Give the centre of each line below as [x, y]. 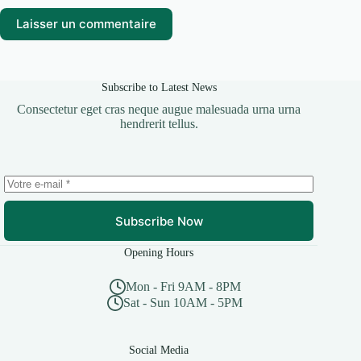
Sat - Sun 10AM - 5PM [183, 303]
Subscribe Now [159, 221]
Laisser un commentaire [86, 24]
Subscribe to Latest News [159, 87]
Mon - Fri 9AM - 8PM [183, 287]
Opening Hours [159, 253]
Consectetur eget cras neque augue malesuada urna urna [159, 110]
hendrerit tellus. [159, 124]
